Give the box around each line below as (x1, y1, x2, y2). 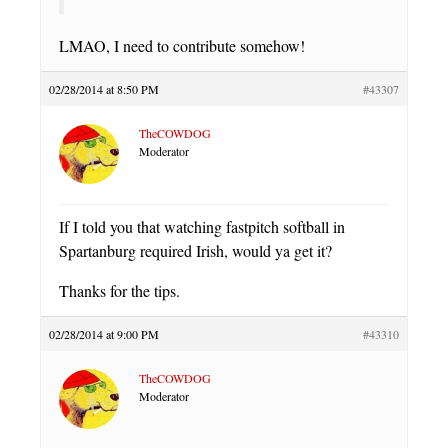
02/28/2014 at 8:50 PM (49, 81, 159, 98)
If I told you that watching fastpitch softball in (59, 216, 345, 238)
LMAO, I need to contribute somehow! (59, 35, 305, 57)
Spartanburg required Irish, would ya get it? (59, 240, 332, 262)
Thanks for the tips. (59, 280, 180, 302)
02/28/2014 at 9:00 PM (49, 326, 159, 343)
